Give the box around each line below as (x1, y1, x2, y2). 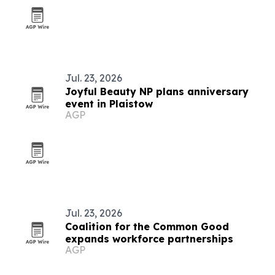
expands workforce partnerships (65, 233, 233, 245)
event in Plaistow (65, 98, 153, 110)
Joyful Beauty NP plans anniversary (65, 85, 249, 98)
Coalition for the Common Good (65, 220, 229, 233)
